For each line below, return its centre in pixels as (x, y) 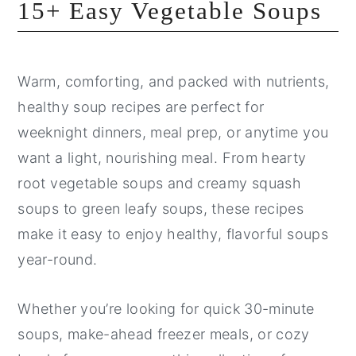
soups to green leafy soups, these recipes (161, 208)
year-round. (58, 259)
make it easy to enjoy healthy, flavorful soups (173, 234)
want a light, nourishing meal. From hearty (162, 157)
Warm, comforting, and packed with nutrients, (174, 81)
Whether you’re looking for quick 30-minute (166, 308)
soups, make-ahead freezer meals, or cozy (164, 334)
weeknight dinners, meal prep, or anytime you (173, 132)
